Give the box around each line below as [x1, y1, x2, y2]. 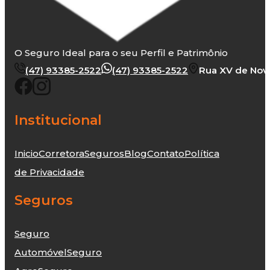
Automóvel [14, 246, 67, 259]
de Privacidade [14, 166, 84, 178]
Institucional [14, 112, 102, 129]
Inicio [14, 148, 39, 160]
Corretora [39, 148, 84, 160]
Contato [147, 148, 184, 160]
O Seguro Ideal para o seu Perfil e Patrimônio [14, 47, 228, 59]
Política [184, 148, 219, 160]
